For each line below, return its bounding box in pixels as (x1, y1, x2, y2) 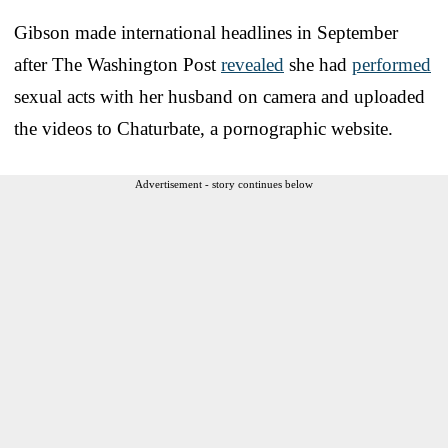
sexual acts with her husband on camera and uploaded (14, 85, 425, 107)
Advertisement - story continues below (135, 177, 313, 190)
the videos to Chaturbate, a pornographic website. (14, 117, 393, 139)
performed (352, 53, 431, 75)
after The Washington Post (14, 53, 221, 75)
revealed (221, 53, 284, 75)
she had (284, 53, 352, 75)
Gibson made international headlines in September (14, 21, 398, 43)
